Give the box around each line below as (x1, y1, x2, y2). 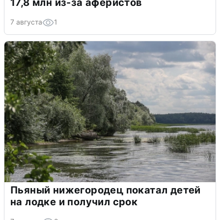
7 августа (10, 17, 42, 26)
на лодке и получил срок (10, 195, 138, 208)
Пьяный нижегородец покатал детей (10, 184, 201, 196)
